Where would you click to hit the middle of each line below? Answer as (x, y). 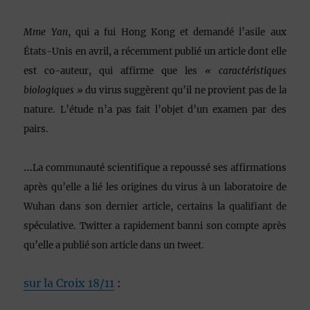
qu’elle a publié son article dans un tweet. (114, 245)
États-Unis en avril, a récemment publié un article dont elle (155, 51)
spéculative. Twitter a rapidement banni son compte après (155, 226)
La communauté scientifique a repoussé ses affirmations (159, 167)
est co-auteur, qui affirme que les (114, 71)
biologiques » (53, 90)
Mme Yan (46, 32)
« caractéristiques (245, 71)
